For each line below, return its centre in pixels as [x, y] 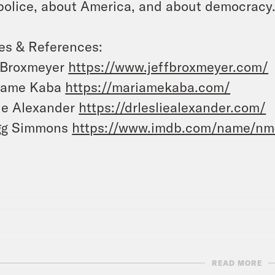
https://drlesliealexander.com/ [172, 107]
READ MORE [237, 263]
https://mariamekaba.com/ [148, 87]
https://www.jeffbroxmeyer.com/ [168, 66]
